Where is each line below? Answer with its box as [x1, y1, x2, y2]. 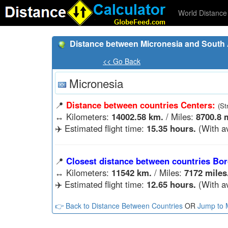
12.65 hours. [147, 178, 196, 190]
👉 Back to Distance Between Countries [55, 200, 183, 211]
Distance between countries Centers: [66, 98, 215, 111]
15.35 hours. [147, 122, 196, 134]
